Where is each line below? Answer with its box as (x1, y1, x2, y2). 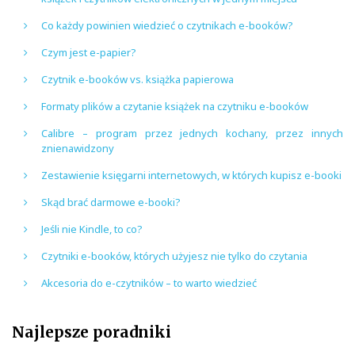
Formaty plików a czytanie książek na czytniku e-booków (41, 98, 308, 113)
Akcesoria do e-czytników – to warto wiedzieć (41, 275, 257, 290)
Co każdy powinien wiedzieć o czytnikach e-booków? (41, 17, 293, 32)
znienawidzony (41, 140, 114, 155)
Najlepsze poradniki (12, 322, 171, 342)
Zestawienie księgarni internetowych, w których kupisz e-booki (41, 167, 342, 182)
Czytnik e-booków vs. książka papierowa (41, 71, 234, 86)
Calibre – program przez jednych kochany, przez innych (41, 125, 343, 140)
